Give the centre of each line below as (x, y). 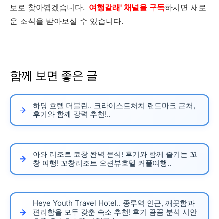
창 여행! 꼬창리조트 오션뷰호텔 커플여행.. (102, 163)
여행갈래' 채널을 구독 (127, 8)
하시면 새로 (186, 8)
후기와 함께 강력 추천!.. (72, 114)
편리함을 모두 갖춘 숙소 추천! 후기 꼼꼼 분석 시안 (115, 212)
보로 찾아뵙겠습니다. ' (49, 8)
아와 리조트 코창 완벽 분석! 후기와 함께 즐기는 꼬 (115, 154)
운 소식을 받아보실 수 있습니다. (66, 21)
